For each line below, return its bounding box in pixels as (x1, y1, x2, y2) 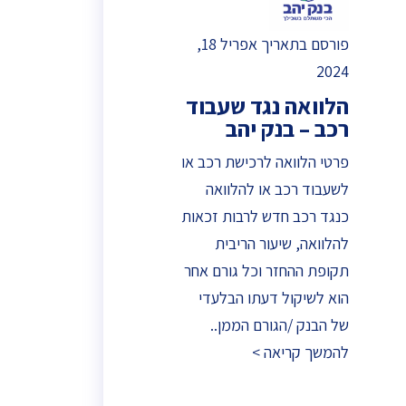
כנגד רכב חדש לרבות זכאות (181, 205, 349, 227)
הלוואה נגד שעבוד (186, 90, 349, 121)
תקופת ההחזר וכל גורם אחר (184, 259, 349, 281)
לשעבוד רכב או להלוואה (206, 178, 349, 199)
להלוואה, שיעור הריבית (215, 232, 349, 254)
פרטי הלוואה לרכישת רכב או (181, 150, 349, 172)
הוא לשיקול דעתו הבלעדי (198, 286, 349, 308)
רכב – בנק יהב (226, 112, 349, 143)
